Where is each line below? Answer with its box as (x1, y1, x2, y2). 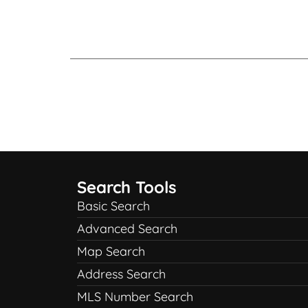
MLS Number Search (77, 289, 193, 305)
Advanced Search (77, 221, 177, 236)
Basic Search (77, 198, 150, 214)
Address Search (77, 266, 166, 282)
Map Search (77, 243, 145, 259)
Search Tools (77, 177, 177, 197)
